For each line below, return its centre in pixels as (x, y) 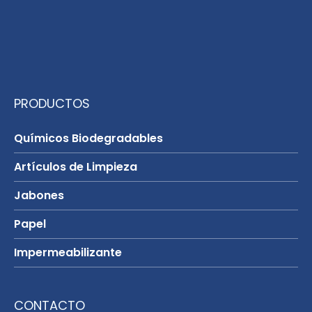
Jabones (39, 195)
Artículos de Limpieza (76, 166)
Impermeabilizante (68, 252)
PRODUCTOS (52, 103)
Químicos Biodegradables (89, 138)
